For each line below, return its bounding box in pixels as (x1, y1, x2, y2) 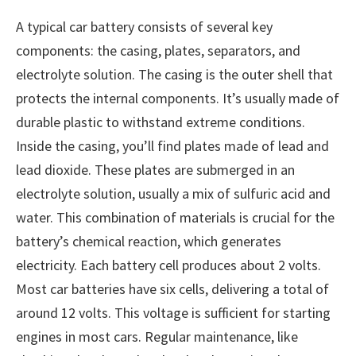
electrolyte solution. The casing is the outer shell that (16, 65, 333, 84)
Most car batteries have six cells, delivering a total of (16, 280, 329, 299)
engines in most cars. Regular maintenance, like (16, 327, 298, 346)
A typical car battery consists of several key (16, 17, 273, 37)
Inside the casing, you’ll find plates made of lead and (16, 137, 329, 156)
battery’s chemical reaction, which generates (16, 232, 281, 251)
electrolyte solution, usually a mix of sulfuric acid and (16, 184, 331, 203)
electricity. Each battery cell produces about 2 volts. (16, 256, 321, 275)
